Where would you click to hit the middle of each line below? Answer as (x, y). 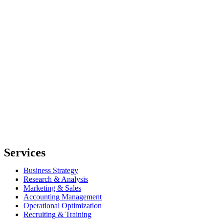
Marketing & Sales (52, 188)
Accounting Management (63, 197)
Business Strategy (51, 170)
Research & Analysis (56, 179)
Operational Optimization (63, 205)
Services (25, 152)
